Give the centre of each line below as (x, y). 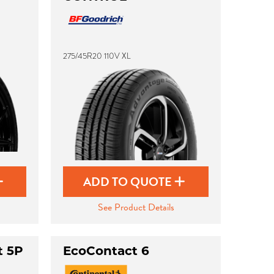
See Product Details (136, 207)
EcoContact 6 (106, 251)
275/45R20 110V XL (97, 56)
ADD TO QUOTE (129, 182)
